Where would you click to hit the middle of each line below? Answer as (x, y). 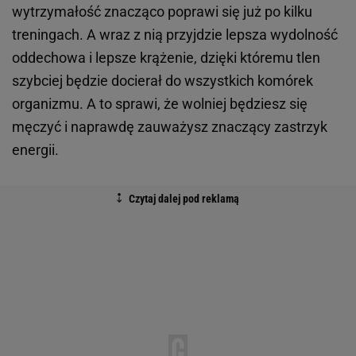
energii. (35, 150)
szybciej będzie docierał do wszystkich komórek (163, 81)
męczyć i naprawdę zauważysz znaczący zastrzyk (170, 127)
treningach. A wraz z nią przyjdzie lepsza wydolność (175, 35)
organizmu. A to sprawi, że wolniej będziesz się (160, 104)
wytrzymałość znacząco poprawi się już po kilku (162, 12)
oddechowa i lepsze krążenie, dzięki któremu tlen (166, 58)
